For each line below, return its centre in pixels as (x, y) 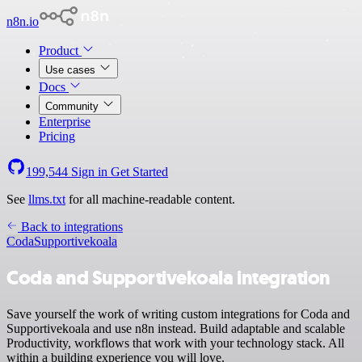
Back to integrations (70, 227)
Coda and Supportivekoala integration (168, 278)
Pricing (57, 136)
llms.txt (47, 199)
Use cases (72, 70)
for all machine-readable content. (150, 199)
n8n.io (23, 21)
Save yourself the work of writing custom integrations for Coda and (178, 314)
